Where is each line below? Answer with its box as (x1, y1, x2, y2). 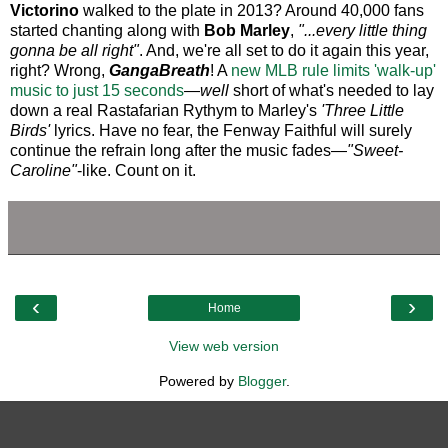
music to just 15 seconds (10, 82, 184, 100)
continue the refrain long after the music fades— (10, 142, 347, 160)
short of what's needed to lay (229, 82, 434, 100)
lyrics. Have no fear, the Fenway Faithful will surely (50, 122, 412, 140)
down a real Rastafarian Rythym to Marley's (10, 102, 321, 120)
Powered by (158, 373, 238, 390)
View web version (169, 338, 279, 355)
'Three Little (321, 102, 404, 120)
